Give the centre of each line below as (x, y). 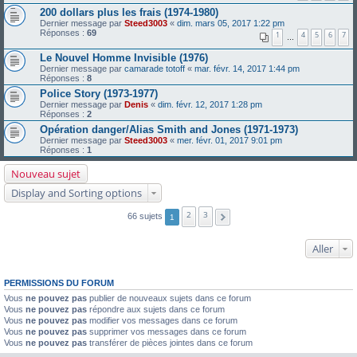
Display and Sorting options (76, 193)
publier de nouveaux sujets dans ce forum (169, 298)
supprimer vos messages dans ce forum (167, 331)
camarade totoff (155, 69)
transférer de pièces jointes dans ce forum (170, 343)
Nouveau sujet (46, 174)
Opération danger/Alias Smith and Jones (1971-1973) (169, 129)
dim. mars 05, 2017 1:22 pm (231, 23)
